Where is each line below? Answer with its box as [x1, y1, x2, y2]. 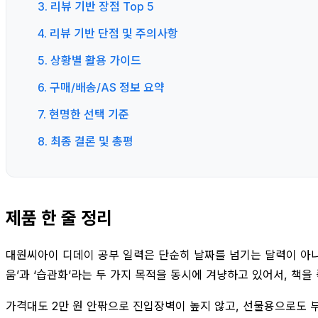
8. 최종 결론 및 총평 [38, 133, 133, 148]
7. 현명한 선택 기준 [38, 106, 129, 121]
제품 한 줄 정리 [6, 207, 112, 229]
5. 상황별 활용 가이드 [38, 53, 141, 67]
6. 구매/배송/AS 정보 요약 [38, 79, 165, 94]
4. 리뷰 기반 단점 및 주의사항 [38, 26, 178, 40]
